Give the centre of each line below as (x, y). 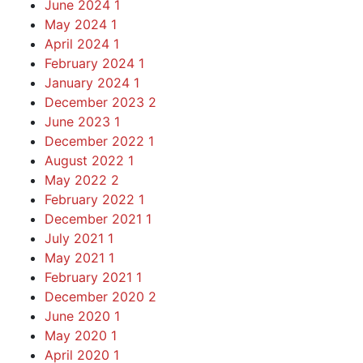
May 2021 (77, 257)
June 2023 (79, 121)
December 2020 (96, 296)
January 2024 (89, 82)
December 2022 (96, 141)
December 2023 (96, 102)
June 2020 (79, 316)
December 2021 (95, 218)
